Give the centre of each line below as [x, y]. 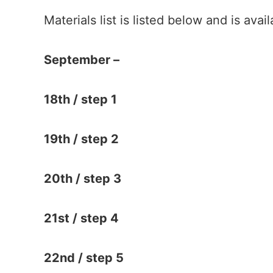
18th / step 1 [80, 99]
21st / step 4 [81, 218]
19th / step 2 [81, 139]
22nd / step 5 [84, 258]
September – [82, 60]
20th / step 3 [83, 179]
